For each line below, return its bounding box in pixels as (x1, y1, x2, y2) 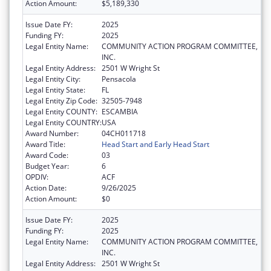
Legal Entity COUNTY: (25, 106, 97, 117)
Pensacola (102, 74, 136, 85)
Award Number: (25, 128, 79, 139)
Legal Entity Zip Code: (25, 96, 97, 106)
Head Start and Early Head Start (102, 139, 209, 150)
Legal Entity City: (25, 74, 80, 85)
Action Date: (25, 183, 67, 194)
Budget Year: (25, 161, 69, 172)
